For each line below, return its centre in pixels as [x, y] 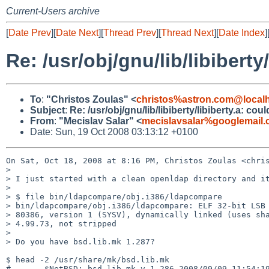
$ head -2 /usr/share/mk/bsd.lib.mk [88, 259]
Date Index [242, 33]
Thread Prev [130, 33]
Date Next [77, 33]
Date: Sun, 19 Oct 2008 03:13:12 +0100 [114, 131]
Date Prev [30, 33]
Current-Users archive [53, 11]
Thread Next [187, 33]
